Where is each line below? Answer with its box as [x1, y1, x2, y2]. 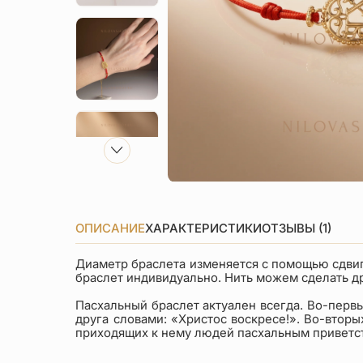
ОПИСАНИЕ [75, 220, 146, 236]
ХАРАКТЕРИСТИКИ [145, 220, 263, 236]
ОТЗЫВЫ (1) [262, 220, 332, 236]
